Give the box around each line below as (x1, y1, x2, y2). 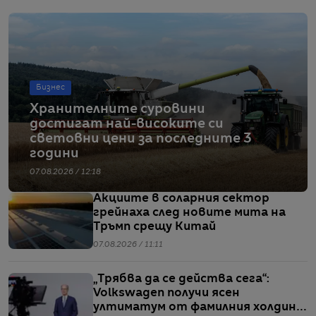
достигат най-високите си (30, 117, 224, 130)
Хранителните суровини (30, 102, 205, 116)
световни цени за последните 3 (30, 132, 252, 145)
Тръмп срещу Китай (93, 221, 216, 233)
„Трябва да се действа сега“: (93, 273, 269, 285)
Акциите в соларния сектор (93, 193, 269, 205)
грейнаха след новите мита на (93, 207, 286, 219)
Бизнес (36, 83, 65, 92)
